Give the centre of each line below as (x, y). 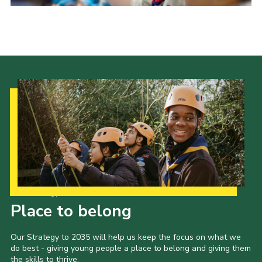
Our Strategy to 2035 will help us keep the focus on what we (125, 237)
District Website (61, 16)
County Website (61, 37)
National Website (64, 59)
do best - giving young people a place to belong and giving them (130, 248)
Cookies (41, 81)
